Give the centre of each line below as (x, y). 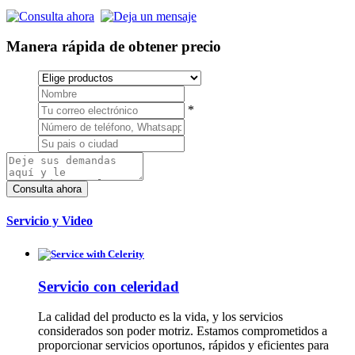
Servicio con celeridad (109, 286)
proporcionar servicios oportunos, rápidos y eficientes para (183, 345)
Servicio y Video (50, 221)
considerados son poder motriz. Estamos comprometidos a (183, 331)
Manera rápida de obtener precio (114, 47)
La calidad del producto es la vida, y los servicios (160, 317)
